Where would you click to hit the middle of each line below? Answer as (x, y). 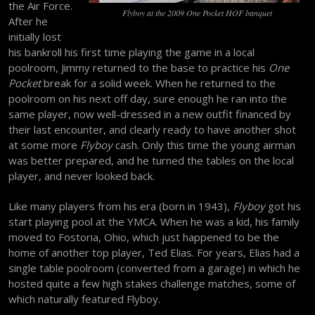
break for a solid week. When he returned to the (159, 83)
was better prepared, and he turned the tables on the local (152, 160)
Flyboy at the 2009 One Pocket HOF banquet (198, 12)
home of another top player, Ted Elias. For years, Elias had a (154, 252)
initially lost (35, 36)
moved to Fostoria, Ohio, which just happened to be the (144, 237)
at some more (45, 144)
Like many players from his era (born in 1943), (121, 206)
